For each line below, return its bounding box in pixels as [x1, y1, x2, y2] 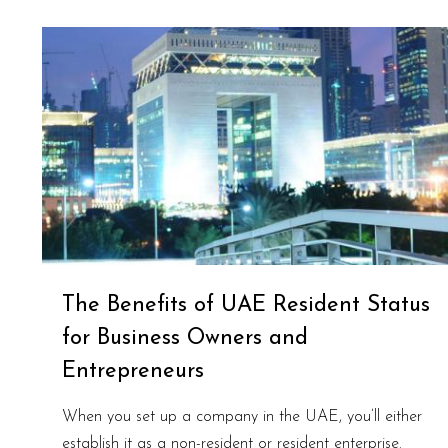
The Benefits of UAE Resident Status [62, 293, 430, 317]
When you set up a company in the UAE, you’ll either [62, 408, 422, 425]
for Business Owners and [62, 326, 308, 350]
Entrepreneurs [62, 359, 204, 383]
